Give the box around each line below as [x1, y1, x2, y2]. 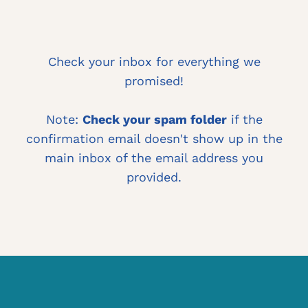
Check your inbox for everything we [47, 54, 261, 69]
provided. [126, 170, 181, 184]
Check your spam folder [82, 112, 227, 126]
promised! [124, 74, 184, 88]
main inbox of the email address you [45, 151, 263, 165]
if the [226, 112, 263, 126]
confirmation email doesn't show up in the [25, 131, 283, 146]
